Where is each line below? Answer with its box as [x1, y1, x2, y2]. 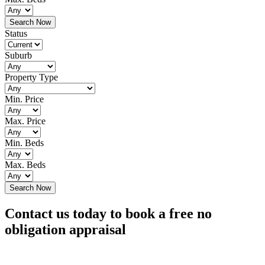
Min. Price [5, 94, 44, 105]
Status [5, 28, 27, 39]
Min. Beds [5, 138, 44, 148]
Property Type [5, 72, 58, 83]
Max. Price [5, 116, 46, 127]
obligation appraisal [5, 221, 126, 237]
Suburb [5, 50, 32, 61]
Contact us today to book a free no [5, 205, 212, 221]
